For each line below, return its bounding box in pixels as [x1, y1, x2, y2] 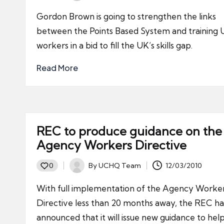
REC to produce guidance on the [36, 123, 222, 138]
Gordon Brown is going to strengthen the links [36, 11, 216, 21]
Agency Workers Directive [36, 137, 186, 152]
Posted [69, 166, 93, 175]
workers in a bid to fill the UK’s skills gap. [36, 40, 192, 50]
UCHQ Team [98, 160, 141, 170]
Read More [36, 62, 78, 73]
